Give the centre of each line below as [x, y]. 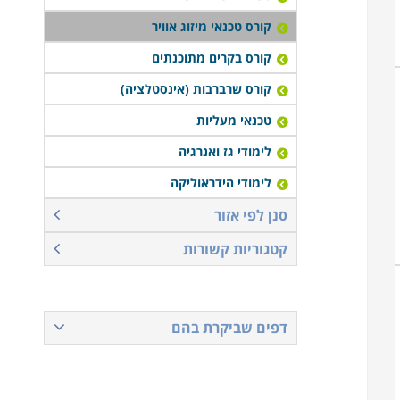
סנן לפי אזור [250, 215]
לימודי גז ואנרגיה [225, 151]
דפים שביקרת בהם [229, 328]
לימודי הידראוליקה [221, 183]
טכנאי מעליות [233, 120]
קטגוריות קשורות [235, 249]
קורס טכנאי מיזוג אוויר [211, 26]
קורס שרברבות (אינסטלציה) [196, 89]
